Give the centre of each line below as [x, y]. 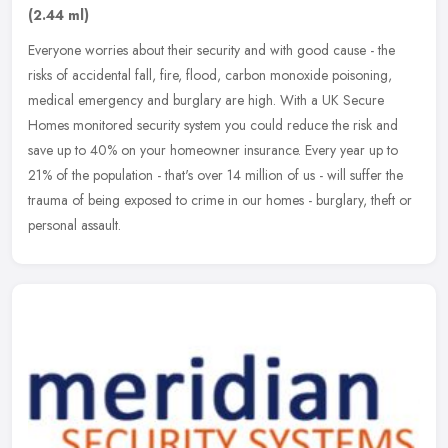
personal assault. [74, 224]
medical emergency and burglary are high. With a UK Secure [206, 99]
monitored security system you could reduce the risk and [235, 124]
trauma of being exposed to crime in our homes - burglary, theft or [220, 199]
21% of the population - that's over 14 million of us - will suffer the [215, 174]
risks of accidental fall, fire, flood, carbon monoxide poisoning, [210, 74]
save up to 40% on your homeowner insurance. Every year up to [213, 149]
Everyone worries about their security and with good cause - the [211, 49]
